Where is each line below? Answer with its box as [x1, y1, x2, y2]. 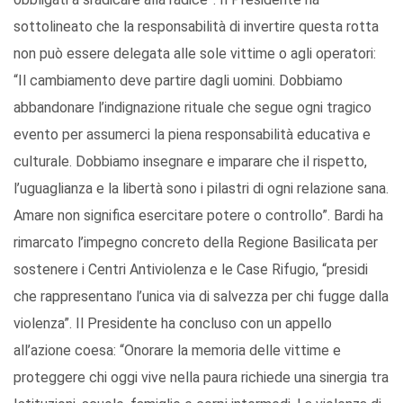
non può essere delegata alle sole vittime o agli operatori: [13, 44, 376, 62]
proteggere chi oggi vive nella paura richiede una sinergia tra [13, 368, 389, 386]
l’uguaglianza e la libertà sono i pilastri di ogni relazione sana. [13, 179, 389, 197]
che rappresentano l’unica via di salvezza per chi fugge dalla [13, 287, 389, 305]
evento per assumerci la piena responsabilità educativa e [13, 125, 371, 143]
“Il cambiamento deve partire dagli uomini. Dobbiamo [13, 71, 343, 89]
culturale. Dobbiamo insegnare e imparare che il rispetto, [13, 152, 367, 170]
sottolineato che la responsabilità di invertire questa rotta [13, 17, 379, 35]
